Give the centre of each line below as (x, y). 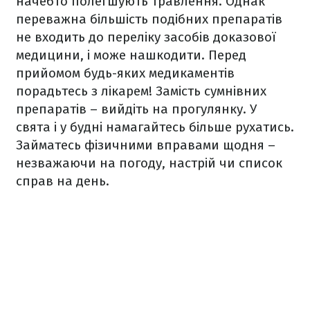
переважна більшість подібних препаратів (149, 19)
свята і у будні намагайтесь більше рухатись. (155, 127)
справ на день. (63, 181)
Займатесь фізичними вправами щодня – (146, 145)
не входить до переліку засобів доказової (146, 37)
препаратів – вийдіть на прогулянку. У (136, 109)
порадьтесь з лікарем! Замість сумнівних (141, 91)
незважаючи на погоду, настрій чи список (149, 163)
